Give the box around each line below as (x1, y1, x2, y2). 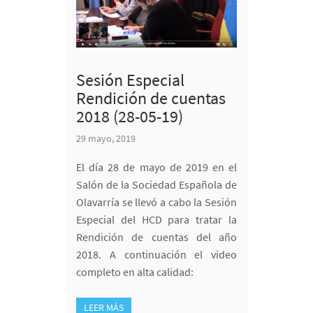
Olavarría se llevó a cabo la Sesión (76, 195, 237, 210)
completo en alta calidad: (76, 265, 194, 279)
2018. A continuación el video (76, 247, 237, 262)
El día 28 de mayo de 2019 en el (76, 160, 237, 175)
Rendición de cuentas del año (76, 230, 237, 245)
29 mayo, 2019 (76, 132, 136, 145)
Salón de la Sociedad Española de (76, 177, 237, 192)
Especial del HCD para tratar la (76, 212, 237, 227)
